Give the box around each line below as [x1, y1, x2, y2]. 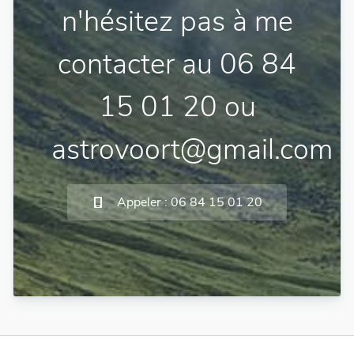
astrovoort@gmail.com [51, 130, 333, 169]
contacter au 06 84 [58, 45, 296, 84]
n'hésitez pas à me [61, 2, 293, 41]
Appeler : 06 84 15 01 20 [117, 194, 262, 211]
